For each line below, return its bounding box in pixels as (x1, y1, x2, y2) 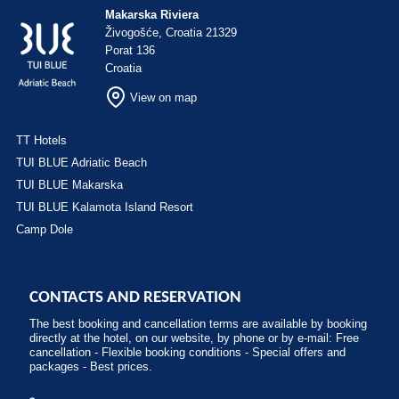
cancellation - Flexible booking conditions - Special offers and (29, 346, 346, 359)
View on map (130, 90, 197, 104)
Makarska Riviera (105, 8, 199, 21)
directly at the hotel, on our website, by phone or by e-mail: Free (29, 331, 359, 345)
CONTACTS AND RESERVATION (29, 289, 241, 306)
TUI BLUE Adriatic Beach (16, 156, 147, 169)
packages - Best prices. (29, 360, 152, 373)
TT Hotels (16, 134, 67, 147)
